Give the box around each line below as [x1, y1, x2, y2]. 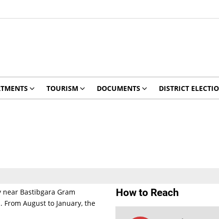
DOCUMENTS [96, 84, 140, 93]
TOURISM [46, 84, 78, 93]
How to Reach [115, 187, 179, 198]
